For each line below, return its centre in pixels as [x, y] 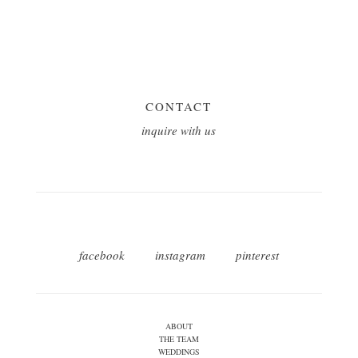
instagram [180, 255]
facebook [101, 255]
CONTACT [179, 106]
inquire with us [179, 130]
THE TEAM [179, 338]
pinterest [257, 255]
